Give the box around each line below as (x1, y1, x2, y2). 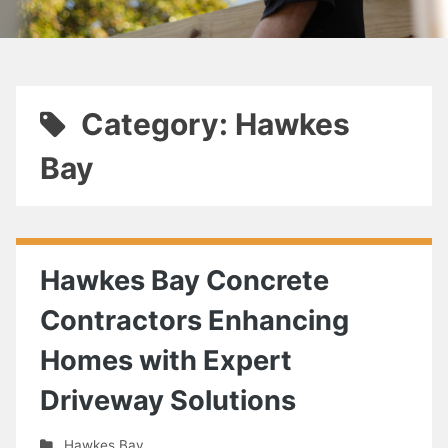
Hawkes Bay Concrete (40, 264, 329, 297)
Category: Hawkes (80, 106, 350, 142)
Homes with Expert (40, 344, 292, 377)
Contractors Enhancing (40, 304, 349, 337)
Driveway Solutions (40, 384, 296, 417)
